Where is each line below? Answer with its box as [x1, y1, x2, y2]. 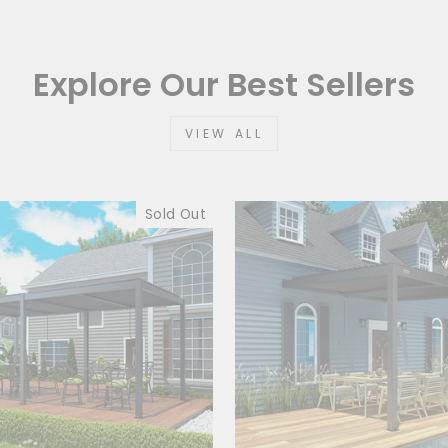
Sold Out [144, 204, 206, 224]
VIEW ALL [184, 124, 264, 142]
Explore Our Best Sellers [33, 61, 415, 107]
